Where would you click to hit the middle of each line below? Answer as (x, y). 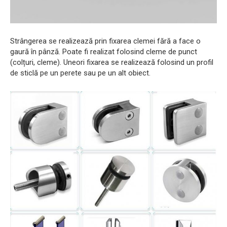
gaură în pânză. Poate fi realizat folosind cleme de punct (104, 51)
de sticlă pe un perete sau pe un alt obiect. (80, 73)
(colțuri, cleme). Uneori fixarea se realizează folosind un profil (112, 62)
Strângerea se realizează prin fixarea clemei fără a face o (105, 41)
